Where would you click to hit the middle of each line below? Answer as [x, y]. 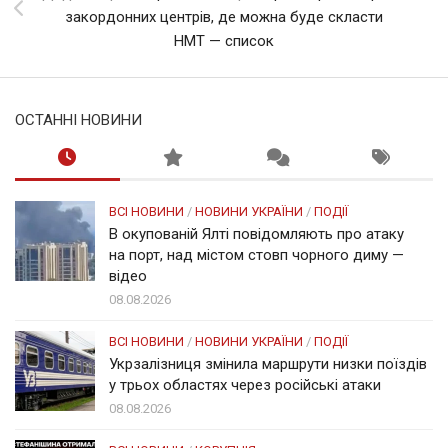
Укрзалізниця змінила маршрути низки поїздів [268, 363]
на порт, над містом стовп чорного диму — [256, 254]
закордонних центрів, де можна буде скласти [224, 16]
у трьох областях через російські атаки [245, 384]
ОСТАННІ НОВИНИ [78, 119]
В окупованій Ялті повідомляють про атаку [256, 233]
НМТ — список [224, 40]
